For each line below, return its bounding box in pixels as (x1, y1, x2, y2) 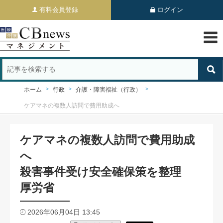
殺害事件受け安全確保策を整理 (20, 165, 193, 178)
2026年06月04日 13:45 (27, 208, 100, 216)
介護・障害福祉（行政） (76, 86, 141, 93)
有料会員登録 (39, 6, 79, 13)
